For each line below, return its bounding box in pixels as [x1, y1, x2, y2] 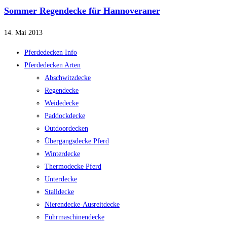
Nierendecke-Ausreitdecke [45, 201, 120, 209]
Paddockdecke [45, 112, 85, 120]
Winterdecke [45, 150, 80, 158]
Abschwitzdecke [45, 74, 91, 82]
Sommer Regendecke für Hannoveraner [4, 6, 160, 16]
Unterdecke [45, 175, 77, 183]
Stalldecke [45, 188, 74, 196]
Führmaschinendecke [45, 213, 104, 221]
